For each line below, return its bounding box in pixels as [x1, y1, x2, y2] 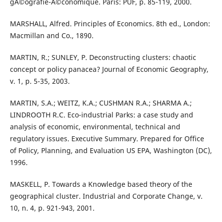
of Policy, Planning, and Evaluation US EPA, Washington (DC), [9, 145, 212, 155]
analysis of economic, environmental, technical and [9, 121, 180, 131]
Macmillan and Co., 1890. [9, 30, 94, 40]
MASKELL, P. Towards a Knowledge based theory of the [9, 179, 192, 189]
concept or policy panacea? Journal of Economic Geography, [9, 64, 209, 74]
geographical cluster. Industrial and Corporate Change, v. [9, 191, 203, 201]
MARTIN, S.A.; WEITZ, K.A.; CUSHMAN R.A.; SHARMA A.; [9, 98, 192, 108]
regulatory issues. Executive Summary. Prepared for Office [9, 133, 204, 143]
